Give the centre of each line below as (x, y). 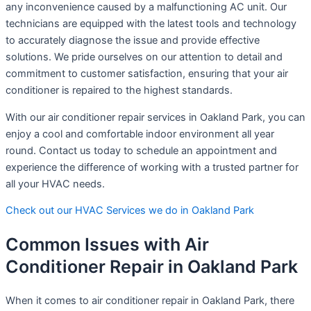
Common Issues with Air (107, 245)
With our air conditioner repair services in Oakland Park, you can (155, 117)
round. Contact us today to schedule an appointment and (141, 150)
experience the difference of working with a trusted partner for (152, 167)
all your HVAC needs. (55, 184)
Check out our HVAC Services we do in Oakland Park (130, 211)
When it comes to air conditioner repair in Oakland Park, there (150, 300)
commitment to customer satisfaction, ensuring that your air (147, 74)
